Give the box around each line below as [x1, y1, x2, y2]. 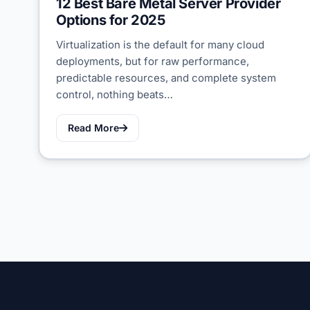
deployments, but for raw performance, [56, 55, 249, 69]
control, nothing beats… [56, 88, 173, 102]
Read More [68, 122, 119, 134]
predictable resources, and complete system [56, 71, 276, 85]
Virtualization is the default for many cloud [56, 38, 264, 52]
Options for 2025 [56, 12, 165, 29]
